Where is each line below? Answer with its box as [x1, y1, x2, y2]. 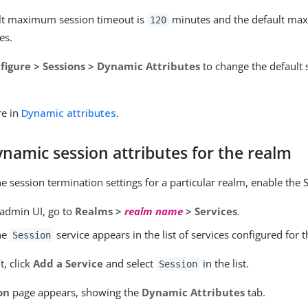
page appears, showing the [10, 285, 142, 299]
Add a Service [33, 256, 104, 270]
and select [103, 256, 157, 270]
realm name [124, 203, 184, 218]
